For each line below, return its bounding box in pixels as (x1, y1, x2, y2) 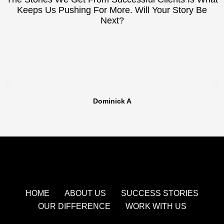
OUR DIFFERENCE (37, 201, 110, 210)
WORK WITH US (125, 201, 186, 210)
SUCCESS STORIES (121, 188, 198, 197)
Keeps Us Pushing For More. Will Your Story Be (17, 4, 207, 15)
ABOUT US (64, 188, 106, 197)
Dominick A (92, 96, 131, 105)
